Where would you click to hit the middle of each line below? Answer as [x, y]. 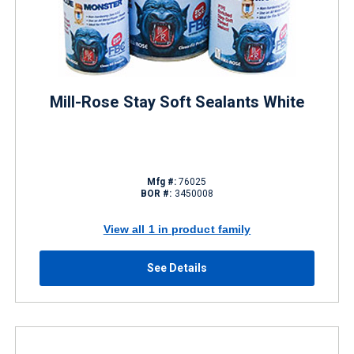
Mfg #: [162, 182]
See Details [177, 268]
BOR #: [156, 194]
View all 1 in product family [177, 229]
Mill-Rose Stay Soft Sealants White [177, 102]
